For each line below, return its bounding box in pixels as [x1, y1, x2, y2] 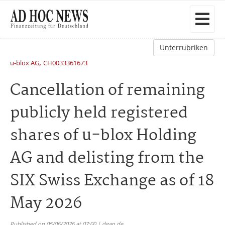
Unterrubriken [160, 43, 208, 52]
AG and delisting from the [10, 146, 204, 171]
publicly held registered [10, 100, 188, 126]
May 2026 [10, 191, 82, 216]
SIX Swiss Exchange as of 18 [10, 168, 214, 194]
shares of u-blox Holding [10, 123, 196, 149]
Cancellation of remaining [10, 78, 205, 103]
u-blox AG [10, 58, 39, 67]
